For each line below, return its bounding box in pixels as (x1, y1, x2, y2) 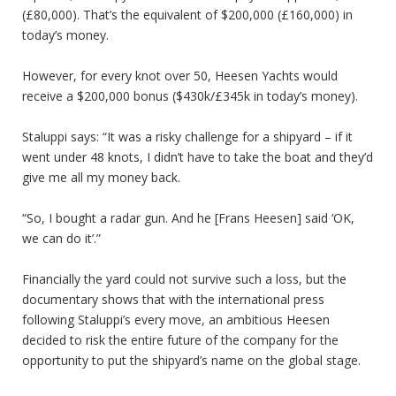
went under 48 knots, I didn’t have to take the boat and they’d (22, 148, 373, 165)
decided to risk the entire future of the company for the (22, 331, 339, 348)
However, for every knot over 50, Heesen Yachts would (22, 66, 338, 84)
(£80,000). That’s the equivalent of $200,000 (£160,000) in (22, 5, 353, 23)
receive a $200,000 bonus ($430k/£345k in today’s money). (22, 87, 358, 104)
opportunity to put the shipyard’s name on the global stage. (22, 351, 361, 369)
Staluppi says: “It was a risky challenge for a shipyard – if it (22, 127, 353, 145)
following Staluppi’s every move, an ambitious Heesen (22, 310, 330, 328)
